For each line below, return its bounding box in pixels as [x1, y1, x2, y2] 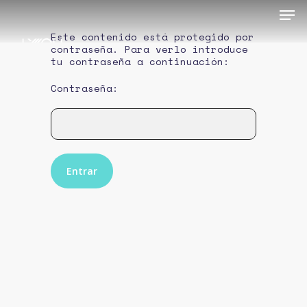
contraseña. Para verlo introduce [51, 42, 248, 56]
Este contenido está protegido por [51, 29, 254, 44]
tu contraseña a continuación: [51, 54, 230, 69]
